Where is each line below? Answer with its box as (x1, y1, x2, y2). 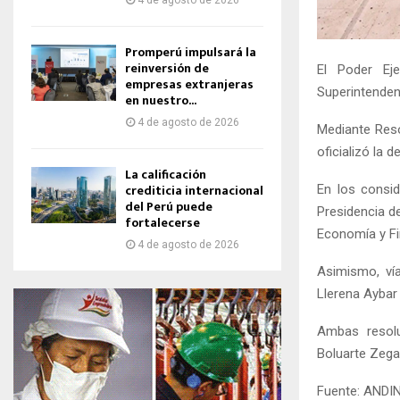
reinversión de (125, 58, 209, 79)
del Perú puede (125, 196, 212, 217)
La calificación (125, 164, 206, 185)
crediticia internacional (125, 180, 263, 201)
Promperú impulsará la (125, 42, 256, 62)
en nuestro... (125, 90, 196, 111)
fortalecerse (125, 212, 200, 233)
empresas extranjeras (125, 74, 254, 95)
